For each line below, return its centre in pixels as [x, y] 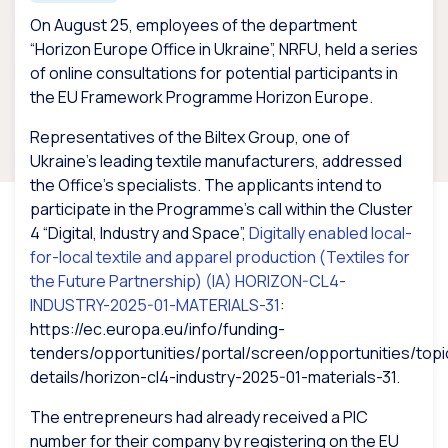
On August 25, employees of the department [193, 25]
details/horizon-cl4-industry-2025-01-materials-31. [215, 377]
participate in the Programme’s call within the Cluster [221, 209]
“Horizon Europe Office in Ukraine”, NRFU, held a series [224, 49]
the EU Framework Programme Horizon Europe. [201, 97]
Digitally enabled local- [330, 233]
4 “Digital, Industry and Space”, [139, 233]
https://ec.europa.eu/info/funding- [157, 329]
